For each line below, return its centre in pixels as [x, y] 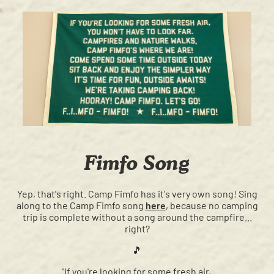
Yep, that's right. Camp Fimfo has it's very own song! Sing [137, 194]
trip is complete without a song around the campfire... [137, 217]
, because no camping [212, 206]
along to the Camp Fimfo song [81, 206]
